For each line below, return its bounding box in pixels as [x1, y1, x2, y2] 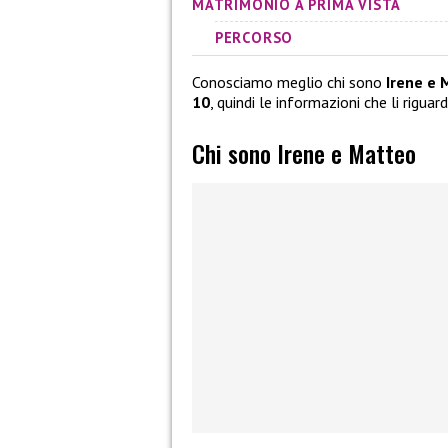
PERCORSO [214, 28, 294, 48]
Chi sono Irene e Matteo [192, 134, 416, 171]
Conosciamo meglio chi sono [192, 72, 386, 93]
